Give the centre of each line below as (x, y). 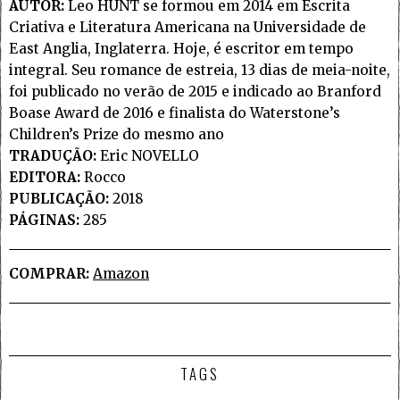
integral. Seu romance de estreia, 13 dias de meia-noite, (200, 70)
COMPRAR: (49, 274)
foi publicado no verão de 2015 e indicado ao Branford (195, 91)
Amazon (121, 274)
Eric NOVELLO (148, 155)
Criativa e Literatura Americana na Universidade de (187, 27)
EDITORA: (45, 177)
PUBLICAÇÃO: (59, 198)
